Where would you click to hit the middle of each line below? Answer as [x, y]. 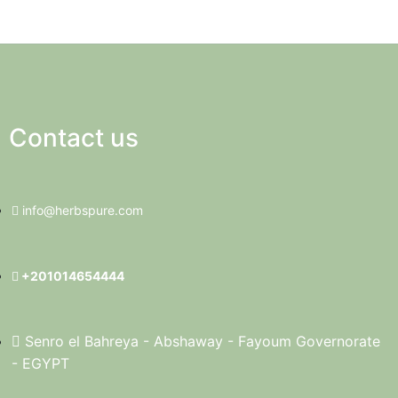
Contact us [73, 138]
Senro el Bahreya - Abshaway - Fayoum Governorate [202, 341]
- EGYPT [40, 363]
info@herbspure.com [82, 210]
